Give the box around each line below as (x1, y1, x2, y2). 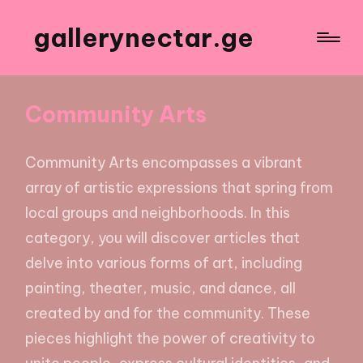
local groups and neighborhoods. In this (25, 203, 291, 222)
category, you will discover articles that (25, 228, 301, 247)
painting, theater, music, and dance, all (25, 278, 297, 297)
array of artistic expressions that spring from (25, 177, 334, 197)
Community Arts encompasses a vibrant (25, 152, 303, 172)
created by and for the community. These (25, 303, 311, 322)
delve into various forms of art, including (25, 253, 303, 272)
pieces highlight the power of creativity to (25, 328, 316, 348)
